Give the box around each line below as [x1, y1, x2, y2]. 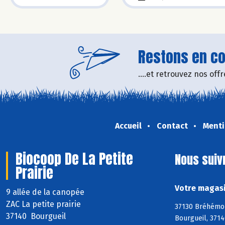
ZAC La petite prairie [6, 199, 81, 209]
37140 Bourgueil [6, 211, 66, 221]
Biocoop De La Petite [16, 148, 133, 169]
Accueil [115, 121, 142, 131]
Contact [156, 121, 188, 131]
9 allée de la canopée [6, 187, 86, 197]
